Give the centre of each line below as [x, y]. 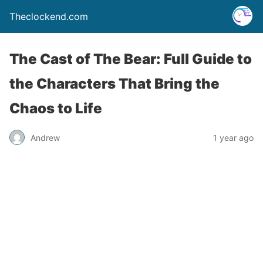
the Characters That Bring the [114, 84]
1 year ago [233, 137]
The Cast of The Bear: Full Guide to [131, 59]
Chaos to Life [56, 108]
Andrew [45, 137]
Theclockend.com [49, 16]
